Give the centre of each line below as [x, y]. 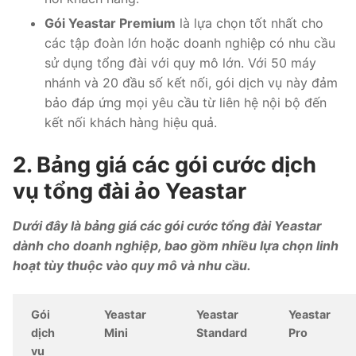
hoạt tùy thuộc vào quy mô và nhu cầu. [132, 266]
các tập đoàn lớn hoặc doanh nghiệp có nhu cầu [190, 43]
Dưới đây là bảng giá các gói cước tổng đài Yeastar [167, 226]
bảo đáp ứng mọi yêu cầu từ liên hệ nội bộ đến [186, 103]
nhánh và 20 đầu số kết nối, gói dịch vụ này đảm [191, 83]
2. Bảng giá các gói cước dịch [164, 165]
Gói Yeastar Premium [110, 23]
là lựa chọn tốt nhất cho [250, 23]
